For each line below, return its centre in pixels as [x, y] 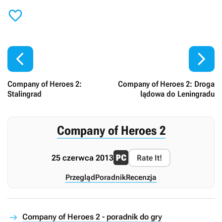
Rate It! [149, 158]
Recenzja [141, 177]
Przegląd [80, 177]
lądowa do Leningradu [177, 94]
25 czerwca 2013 [83, 158]
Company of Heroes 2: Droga [166, 84]
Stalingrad [25, 94]
